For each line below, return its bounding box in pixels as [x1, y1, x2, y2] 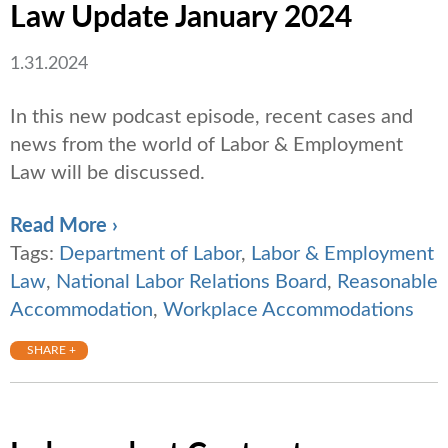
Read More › [10, 216, 118, 237]
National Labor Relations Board [56, 272, 327, 293]
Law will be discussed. [10, 163, 205, 184]
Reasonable [337, 272, 438, 293]
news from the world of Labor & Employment [10, 135, 403, 156]
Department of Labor [59, 244, 241, 265]
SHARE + [27, 344, 76, 357]
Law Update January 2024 [10, 3, 352, 34]
